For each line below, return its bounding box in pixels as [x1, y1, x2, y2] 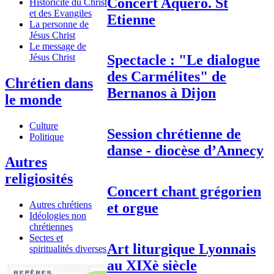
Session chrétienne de [107, 126, 241, 143]
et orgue [107, 200, 158, 217]
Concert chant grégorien [107, 183, 261, 200]
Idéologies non [29, 210, 86, 221]
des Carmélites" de [107, 68, 226, 85]
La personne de [29, 18, 89, 29]
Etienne [107, 11, 155, 28]
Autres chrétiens [29, 199, 92, 210]
